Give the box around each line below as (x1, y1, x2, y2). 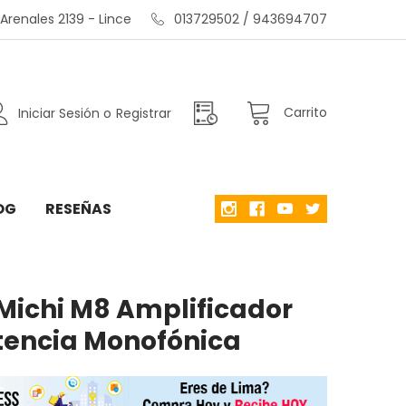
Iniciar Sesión (18, 104, 101, 123)
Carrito (284, 103, 328, 122)
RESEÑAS (44, 198, 111, 219)
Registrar (116, 104, 172, 123)
